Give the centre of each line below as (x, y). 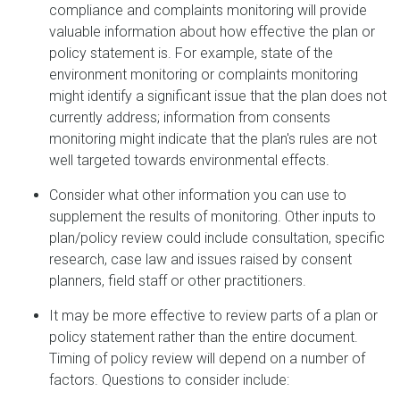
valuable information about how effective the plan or (212, 32)
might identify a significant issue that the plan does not (218, 96)
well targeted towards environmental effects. (189, 160)
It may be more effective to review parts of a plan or (213, 316)
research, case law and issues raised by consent (200, 259)
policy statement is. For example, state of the (191, 53)
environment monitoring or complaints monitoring (204, 75)
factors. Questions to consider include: (169, 380)
